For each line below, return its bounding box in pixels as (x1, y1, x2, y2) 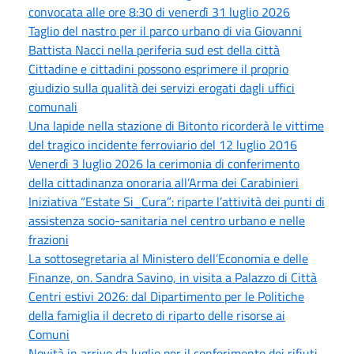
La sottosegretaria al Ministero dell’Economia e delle (28, 248, 308, 268)
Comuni (28, 324, 70, 344)
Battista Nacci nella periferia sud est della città (28, 40, 280, 59)
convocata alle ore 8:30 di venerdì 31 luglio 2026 (28, 2, 290, 21)
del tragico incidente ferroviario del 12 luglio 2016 (28, 134, 297, 154)
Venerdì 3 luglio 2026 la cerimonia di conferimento (28, 153, 299, 173)
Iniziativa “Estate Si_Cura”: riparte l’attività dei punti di (28, 191, 325, 211)
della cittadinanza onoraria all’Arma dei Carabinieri (28, 172, 299, 192)
